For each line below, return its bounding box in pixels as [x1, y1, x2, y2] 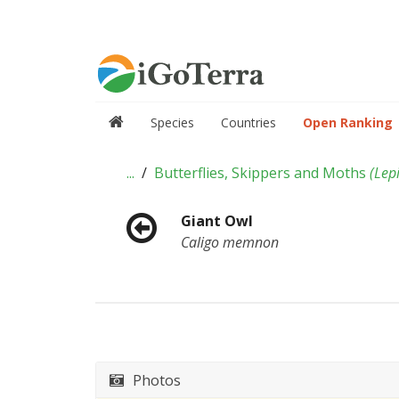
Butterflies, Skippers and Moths [154, 163, 370, 183]
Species [151, 114, 194, 131]
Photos [133, 370, 181, 390]
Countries [221, 114, 276, 131]
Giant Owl [180, 211, 253, 231]
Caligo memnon [180, 232, 279, 252]
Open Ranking [303, 114, 393, 131]
